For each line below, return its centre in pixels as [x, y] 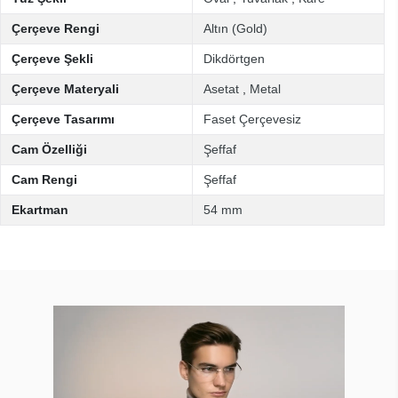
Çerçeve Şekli [52, 59]
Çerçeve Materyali [65, 89]
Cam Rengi [44, 179]
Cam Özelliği [49, 149]
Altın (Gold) [235, 28]
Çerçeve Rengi [56, 28]
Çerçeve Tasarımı [63, 119]
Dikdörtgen [234, 59]
